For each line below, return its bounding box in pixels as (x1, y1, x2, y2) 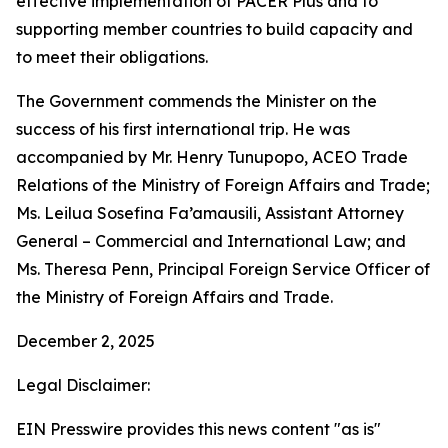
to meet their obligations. (16, 47, 208, 67)
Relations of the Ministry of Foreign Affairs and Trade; (16, 175, 430, 195)
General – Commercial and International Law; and (16, 231, 406, 251)
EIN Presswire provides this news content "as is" (16, 419, 381, 439)
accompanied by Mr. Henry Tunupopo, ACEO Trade (16, 147, 408, 167)
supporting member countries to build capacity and (16, 19, 413, 39)
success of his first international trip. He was (16, 119, 350, 139)
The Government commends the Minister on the (16, 91, 377, 111)
